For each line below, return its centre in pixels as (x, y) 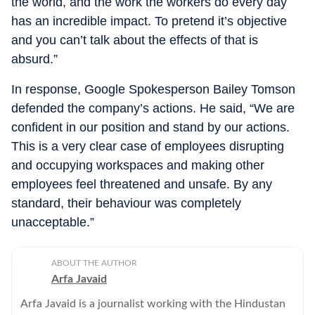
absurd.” (34, 59)
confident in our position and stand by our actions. (150, 127)
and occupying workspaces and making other (138, 165)
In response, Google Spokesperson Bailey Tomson (153, 89)
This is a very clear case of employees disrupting (148, 146)
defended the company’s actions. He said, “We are (153, 108)
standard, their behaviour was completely (126, 203)
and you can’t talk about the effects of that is (135, 40)
